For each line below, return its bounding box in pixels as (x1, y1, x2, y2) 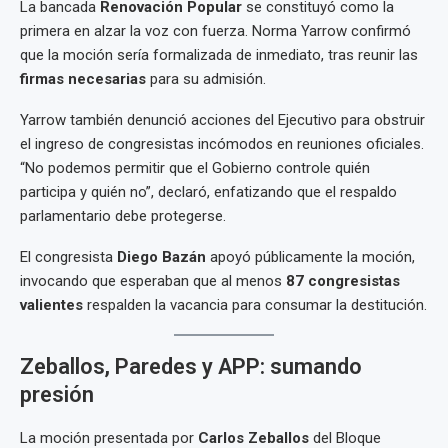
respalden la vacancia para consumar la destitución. (83, 296, 427, 314)
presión (20, 382, 94, 407)
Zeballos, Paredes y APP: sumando (20, 354, 362, 379)
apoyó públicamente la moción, (206, 248, 415, 266)
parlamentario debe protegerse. (20, 207, 226, 225)
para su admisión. (146, 70, 266, 88)
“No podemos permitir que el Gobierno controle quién (20, 159, 370, 177)
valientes (20, 296, 83, 314)
